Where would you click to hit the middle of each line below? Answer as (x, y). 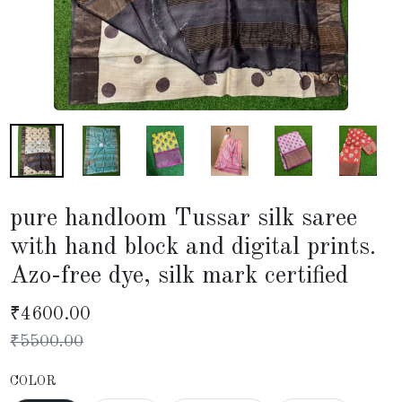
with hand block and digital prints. (193, 247)
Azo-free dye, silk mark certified (179, 276)
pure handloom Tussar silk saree (184, 218)
